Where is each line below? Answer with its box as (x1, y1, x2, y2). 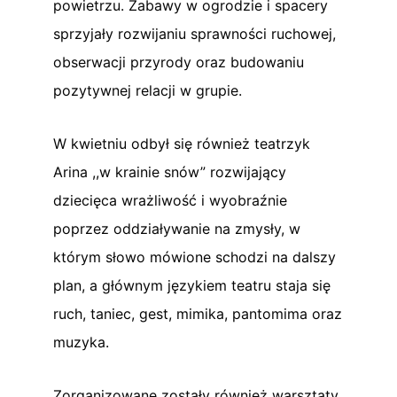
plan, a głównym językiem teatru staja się (53, 276, 331, 294)
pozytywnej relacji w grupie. (53, 81, 242, 99)
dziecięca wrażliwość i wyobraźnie (53, 191, 287, 209)
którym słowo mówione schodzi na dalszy (53, 247, 336, 266)
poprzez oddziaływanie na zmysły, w (53, 219, 300, 237)
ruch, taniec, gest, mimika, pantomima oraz (53, 304, 342, 323)
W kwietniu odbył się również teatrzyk (53, 134, 310, 152)
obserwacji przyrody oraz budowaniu (53, 52, 304, 71)
